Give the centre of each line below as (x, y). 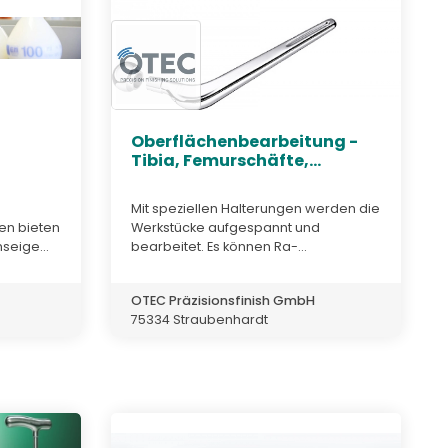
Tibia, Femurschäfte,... (226, 161)
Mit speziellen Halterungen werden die (255, 208)
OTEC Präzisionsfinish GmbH (223, 300)
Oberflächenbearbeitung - (244, 142)
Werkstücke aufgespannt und (225, 227)
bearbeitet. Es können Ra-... (219, 246)
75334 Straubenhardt (199, 319)
